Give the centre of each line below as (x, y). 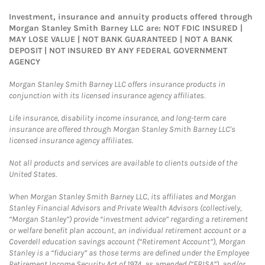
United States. (33, 174)
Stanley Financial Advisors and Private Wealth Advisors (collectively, (125, 208)
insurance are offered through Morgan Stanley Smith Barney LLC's (122, 129)
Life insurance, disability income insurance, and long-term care (117, 118)
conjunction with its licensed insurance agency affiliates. (107, 96)
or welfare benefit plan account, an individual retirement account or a (127, 230)
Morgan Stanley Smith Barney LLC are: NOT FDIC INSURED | (126, 28)
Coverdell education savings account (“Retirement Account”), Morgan (127, 242)
